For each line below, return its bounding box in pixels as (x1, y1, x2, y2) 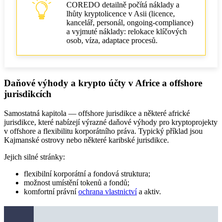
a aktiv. (137, 187, 161, 196)
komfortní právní (24, 187, 78, 196)
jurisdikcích (4, 89, 52, 100)
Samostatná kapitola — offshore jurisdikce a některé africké (4, 109, 190, 117)
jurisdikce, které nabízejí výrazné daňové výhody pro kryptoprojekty (4, 117, 218, 126)
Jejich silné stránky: (4, 152, 65, 161)
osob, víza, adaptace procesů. (66, 36, 158, 45)
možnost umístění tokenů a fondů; (24, 178, 129, 187)
